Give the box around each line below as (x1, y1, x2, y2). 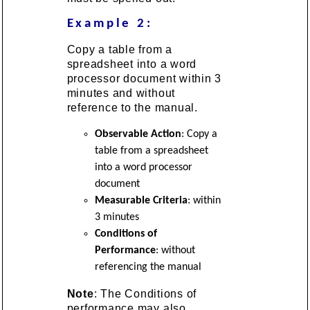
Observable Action (94, 128, 181, 140)
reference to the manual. (66, 101, 198, 113)
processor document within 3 (66, 72, 222, 84)
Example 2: (66, 17, 153, 30)
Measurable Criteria (94, 194, 188, 206)
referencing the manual (94, 261, 201, 273)
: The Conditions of (93, 287, 197, 300)
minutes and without (66, 86, 176, 99)
